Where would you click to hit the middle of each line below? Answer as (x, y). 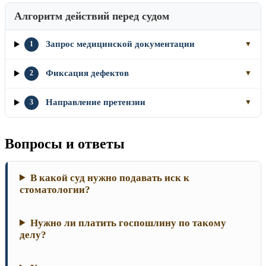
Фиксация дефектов (87, 73)
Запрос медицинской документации (120, 44)
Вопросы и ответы (65, 143)
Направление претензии (95, 102)
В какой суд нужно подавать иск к (110, 178)
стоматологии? (55, 189)
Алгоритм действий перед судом (92, 16)
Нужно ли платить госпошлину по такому (129, 223)
